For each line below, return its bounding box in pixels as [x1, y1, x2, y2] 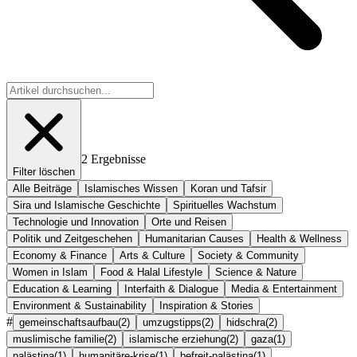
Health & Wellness [257, 232, 342, 245]
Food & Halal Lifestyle [100, 265, 202, 278]
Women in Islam [13, 265, 88, 278]
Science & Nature [215, 265, 296, 278]
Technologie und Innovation [13, 215, 139, 228]
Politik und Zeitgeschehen [13, 232, 132, 245]
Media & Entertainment [231, 282, 337, 295]
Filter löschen [13, 165, 75, 178]
